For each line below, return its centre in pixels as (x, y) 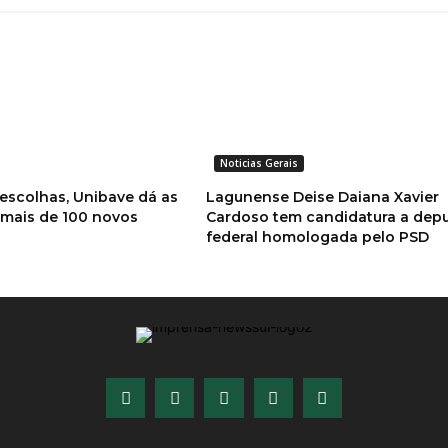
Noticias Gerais (258, 163)
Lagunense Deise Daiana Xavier (322, 197)
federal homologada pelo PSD (317, 237)
